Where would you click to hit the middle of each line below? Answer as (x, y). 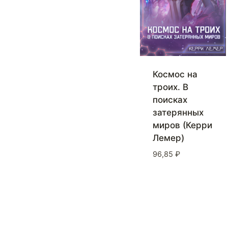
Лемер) (168, 138)
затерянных (178, 113)
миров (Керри (182, 125)
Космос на (175, 75)
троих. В (170, 87)
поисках (170, 100)
